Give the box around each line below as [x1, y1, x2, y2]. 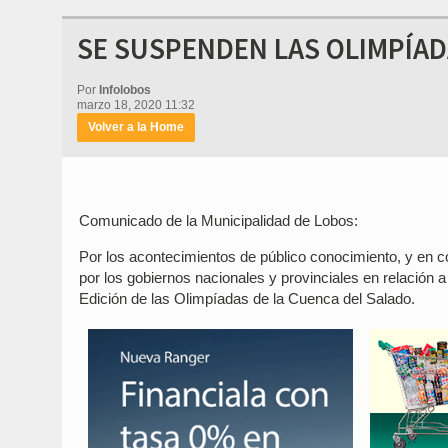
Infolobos [99, 83, 151, 97]
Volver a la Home [88, 120, 184, 134]
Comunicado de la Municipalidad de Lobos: [79, 212, 358, 229]
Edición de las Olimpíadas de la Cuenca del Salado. [79, 290, 415, 307]
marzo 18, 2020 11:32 [77, 98, 195, 112]
